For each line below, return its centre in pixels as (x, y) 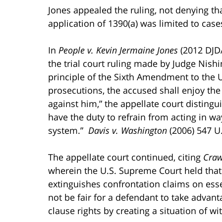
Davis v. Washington (128, 130)
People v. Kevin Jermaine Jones (118, 50)
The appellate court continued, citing (126, 157)
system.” (68, 130)
